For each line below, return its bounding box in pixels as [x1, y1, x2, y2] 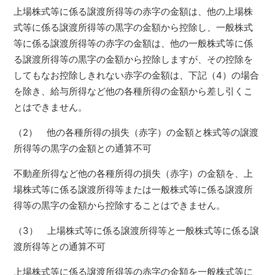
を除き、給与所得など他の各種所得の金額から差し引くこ [14, 85, 254, 97]
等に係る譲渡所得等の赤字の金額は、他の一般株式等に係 [14, 37, 254, 49]
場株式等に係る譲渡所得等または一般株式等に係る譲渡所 [14, 184, 254, 195]
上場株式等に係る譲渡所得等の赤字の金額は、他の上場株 [14, 6, 254, 17]
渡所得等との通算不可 [14, 241, 106, 252]
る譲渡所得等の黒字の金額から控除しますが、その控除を [14, 53, 254, 65]
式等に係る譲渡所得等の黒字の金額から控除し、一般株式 [14, 21, 254, 33]
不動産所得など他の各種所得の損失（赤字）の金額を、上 [14, 168, 254, 179]
